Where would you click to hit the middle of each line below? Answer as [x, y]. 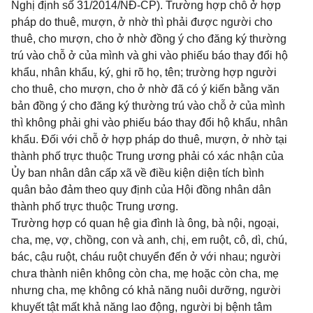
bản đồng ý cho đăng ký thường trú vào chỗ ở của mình [148, 106]
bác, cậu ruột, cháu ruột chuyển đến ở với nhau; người [146, 257]
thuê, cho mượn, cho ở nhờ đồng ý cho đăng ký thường [149, 39]
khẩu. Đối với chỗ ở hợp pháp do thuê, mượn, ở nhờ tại [149, 139]
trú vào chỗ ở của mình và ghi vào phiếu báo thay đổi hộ [150, 56]
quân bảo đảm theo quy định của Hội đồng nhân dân [141, 190]
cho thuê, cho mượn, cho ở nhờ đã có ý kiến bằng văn [145, 89]
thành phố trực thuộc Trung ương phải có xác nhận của [147, 156]
